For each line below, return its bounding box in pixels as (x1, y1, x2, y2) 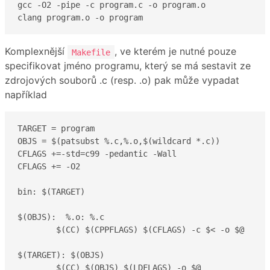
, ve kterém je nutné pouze (115, 45, 236, 58)
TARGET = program (17, 123, 95, 133)
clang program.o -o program (17, 12, 143, 22)
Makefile (72, 47, 110, 57)
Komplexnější (5, 45, 67, 58)
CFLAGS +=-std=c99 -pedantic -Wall (17, 148, 177, 159)
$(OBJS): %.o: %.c (17, 212, 104, 222)
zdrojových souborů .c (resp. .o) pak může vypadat (5, 74, 239, 87)
